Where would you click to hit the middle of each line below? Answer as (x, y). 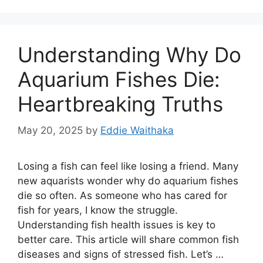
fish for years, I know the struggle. (98, 210)
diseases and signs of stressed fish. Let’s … (121, 254)
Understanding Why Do (129, 55)
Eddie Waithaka (137, 130)
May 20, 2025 (50, 130)
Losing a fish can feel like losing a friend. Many (128, 166)
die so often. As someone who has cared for (122, 195)
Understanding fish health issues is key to (117, 225)
